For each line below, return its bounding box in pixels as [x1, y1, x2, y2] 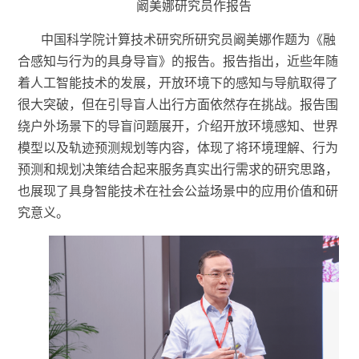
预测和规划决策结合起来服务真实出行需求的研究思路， [18, 162, 339, 176]
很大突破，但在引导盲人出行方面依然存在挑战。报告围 [18, 97, 339, 111]
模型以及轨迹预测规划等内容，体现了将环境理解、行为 [18, 140, 339, 155]
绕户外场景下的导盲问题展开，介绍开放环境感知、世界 [18, 119, 339, 133]
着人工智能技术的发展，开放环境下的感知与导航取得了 [18, 75, 339, 90]
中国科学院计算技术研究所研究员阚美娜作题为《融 [41, 32, 337, 46]
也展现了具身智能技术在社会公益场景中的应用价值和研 [18, 184, 339, 198]
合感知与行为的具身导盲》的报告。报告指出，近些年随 [18, 54, 339, 68]
